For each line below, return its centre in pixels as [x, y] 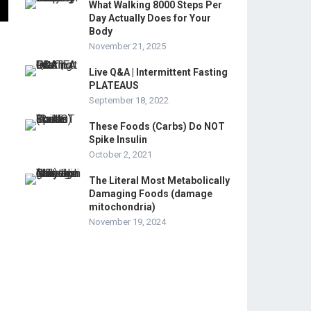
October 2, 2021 [120, 154]
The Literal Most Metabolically [159, 180]
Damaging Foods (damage [151, 194]
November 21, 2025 [127, 46]
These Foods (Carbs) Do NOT [157, 126]
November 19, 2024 [127, 222]
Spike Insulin [118, 140]
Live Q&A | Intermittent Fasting [158, 72]
